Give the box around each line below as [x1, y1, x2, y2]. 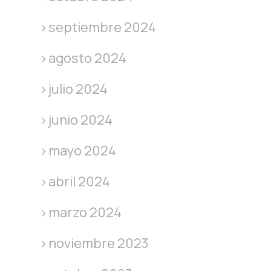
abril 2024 [48, 172, 110, 191]
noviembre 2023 [48, 234, 149, 253]
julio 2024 [48, 80, 108, 99]
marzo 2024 [48, 203, 122, 222]
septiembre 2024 [48, 18, 156, 37]
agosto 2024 [48, 49, 126, 68]
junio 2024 [48, 111, 113, 129]
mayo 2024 [48, 142, 116, 160]
